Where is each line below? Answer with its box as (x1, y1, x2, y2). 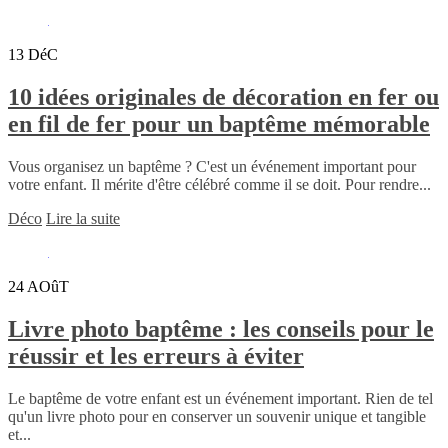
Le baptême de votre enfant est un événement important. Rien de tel (8, 390, 433, 408)
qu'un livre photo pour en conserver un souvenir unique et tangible (8, 408, 426, 426)
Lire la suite (46, 210, 120, 228)
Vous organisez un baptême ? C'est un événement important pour (8, 158, 416, 176)
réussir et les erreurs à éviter (8, 343, 304, 370)
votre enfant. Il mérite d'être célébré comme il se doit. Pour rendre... (8, 176, 431, 194)
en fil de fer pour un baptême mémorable (8, 111, 430, 138)
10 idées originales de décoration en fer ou (8, 84, 439, 111)
